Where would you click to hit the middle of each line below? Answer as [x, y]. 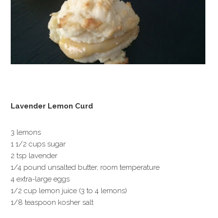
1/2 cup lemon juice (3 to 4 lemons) [69, 191]
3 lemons [26, 132]
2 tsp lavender [34, 156]
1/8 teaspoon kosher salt [52, 202]
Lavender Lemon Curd [52, 106]
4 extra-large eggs [40, 179]
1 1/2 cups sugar [38, 144]
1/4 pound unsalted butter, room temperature [85, 167]
